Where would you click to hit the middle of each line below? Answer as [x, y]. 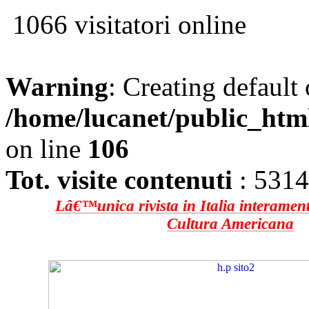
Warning [57, 87]
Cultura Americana [231, 224]
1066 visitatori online [126, 24]
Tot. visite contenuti [119, 180]
